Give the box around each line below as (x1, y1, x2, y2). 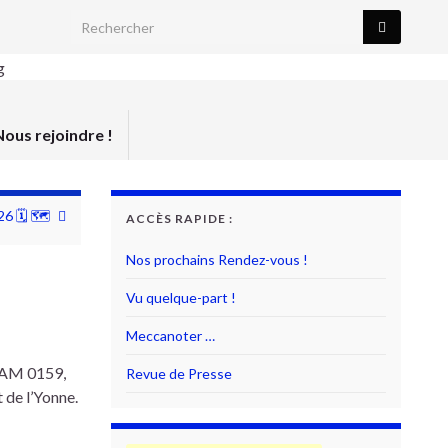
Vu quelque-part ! (126, 289, 236, 306)
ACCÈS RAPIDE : (126, 211, 233, 226)
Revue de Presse (126, 365, 232, 382)
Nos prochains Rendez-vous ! (126, 251, 308, 268)
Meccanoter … (126, 327, 215, 344)
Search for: (70, 12, 145, 29)
